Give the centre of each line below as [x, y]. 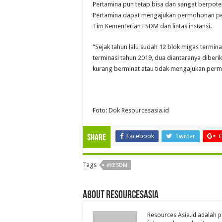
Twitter [185, 136]
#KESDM [117, 165]
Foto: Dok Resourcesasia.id [131, 110]
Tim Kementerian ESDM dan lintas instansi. [152, 26]
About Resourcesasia [121, 195]
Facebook [140, 136]
